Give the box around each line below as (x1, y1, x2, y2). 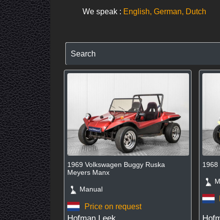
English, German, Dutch (123, 7, 206, 16)
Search (71, 50, 96, 58)
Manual (74, 185, 103, 193)
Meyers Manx (67, 168, 110, 176)
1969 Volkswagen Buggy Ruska (67, 161, 165, 168)
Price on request (84, 202, 141, 211)
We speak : (82, 7, 123, 16)
